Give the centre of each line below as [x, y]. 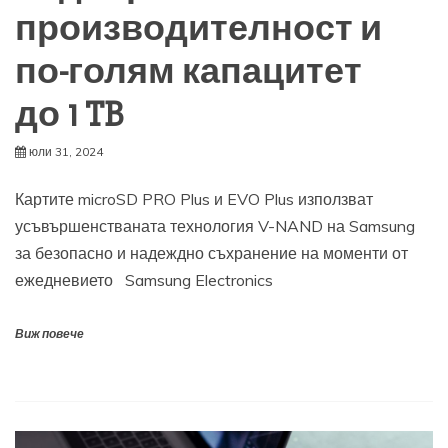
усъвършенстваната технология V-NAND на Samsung [215, 226]
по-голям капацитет [188, 72]
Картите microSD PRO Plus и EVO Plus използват [194, 199]
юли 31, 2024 [66, 152]
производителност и [198, 29]
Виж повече [49, 335]
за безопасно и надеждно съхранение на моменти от [211, 253]
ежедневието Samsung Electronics [144, 280]
